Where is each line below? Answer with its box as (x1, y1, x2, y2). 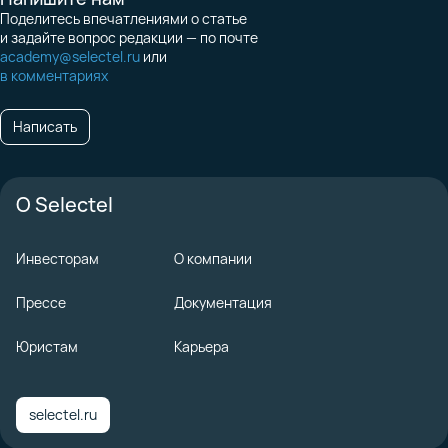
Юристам (16, 337, 78, 356)
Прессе (16, 293, 66, 312)
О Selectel (16, 191, 113, 218)
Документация (174, 293, 272, 312)
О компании (174, 249, 252, 268)
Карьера (174, 337, 229, 356)
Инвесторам (16, 249, 99, 268)
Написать (13, 117, 77, 136)
